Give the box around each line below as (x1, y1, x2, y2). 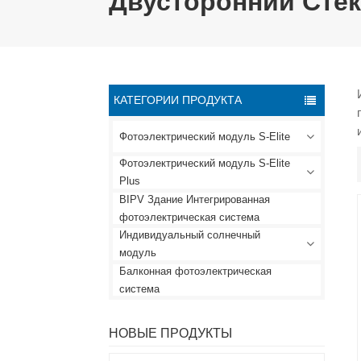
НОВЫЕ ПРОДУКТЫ (108, 326, 232, 341)
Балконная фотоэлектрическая (118, 265, 272, 277)
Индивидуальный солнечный (118, 230, 260, 242)
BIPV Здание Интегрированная (118, 193, 270, 205)
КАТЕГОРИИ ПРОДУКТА (114, 93, 243, 106)
